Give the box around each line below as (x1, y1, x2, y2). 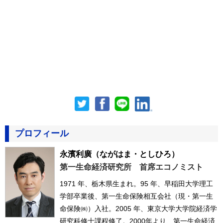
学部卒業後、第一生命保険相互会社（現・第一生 (60, 192, 213, 201)
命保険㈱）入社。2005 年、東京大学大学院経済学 (60, 205, 217, 213)
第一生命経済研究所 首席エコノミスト (60, 163, 203, 172)
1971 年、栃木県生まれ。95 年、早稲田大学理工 (60, 180, 213, 188)
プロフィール (15, 128, 69, 139)
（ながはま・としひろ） (92, 150, 179, 159)
